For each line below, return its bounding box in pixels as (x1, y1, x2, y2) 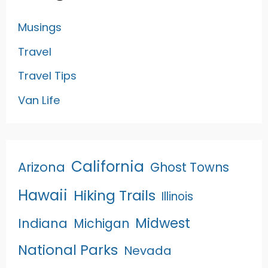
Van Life (18, 92, 61, 108)
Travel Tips (18, 68, 77, 84)
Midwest (135, 214, 191, 233)
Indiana (18, 215, 68, 233)
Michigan (74, 215, 130, 233)
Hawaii (18, 185, 68, 206)
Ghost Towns (150, 159, 230, 176)
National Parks (18, 240, 118, 260)
